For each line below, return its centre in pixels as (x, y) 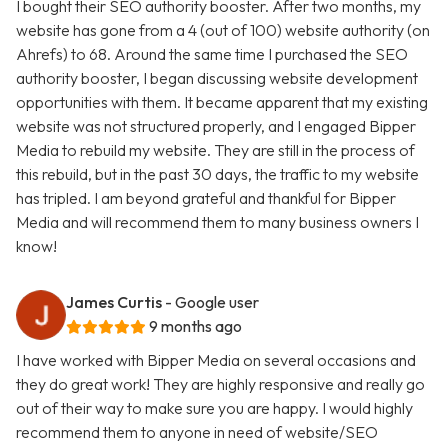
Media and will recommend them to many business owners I (217, 222)
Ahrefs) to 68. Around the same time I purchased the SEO (212, 54)
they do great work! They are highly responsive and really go (220, 384)
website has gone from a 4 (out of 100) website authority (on (223, 30)
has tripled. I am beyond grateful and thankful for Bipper (206, 198)
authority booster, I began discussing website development (217, 78)
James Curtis (114, 302)
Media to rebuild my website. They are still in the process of (215, 150)
